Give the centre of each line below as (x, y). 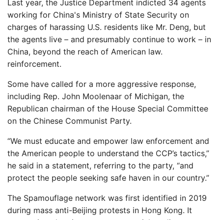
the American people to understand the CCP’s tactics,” (108, 153)
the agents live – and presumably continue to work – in (109, 39)
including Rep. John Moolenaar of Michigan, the (96, 96)
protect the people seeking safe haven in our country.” (108, 178)
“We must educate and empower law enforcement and (108, 141)
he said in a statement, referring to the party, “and (100, 165)
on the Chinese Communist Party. (69, 121)
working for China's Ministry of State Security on (98, 15)
